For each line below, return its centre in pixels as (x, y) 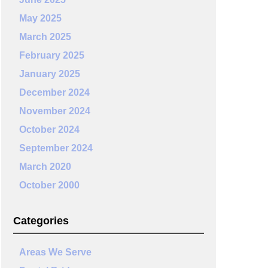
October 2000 (49, 185)
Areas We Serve (55, 252)
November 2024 (54, 111)
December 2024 (54, 92)
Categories (41, 221)
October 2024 (49, 130)
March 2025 (45, 37)
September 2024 (56, 148)
